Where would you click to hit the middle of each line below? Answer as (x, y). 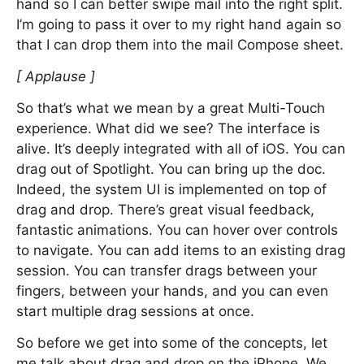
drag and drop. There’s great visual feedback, (165, 210)
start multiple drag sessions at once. (135, 311)
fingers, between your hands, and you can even (172, 291)
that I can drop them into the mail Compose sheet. (180, 45)
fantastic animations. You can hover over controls (177, 230)
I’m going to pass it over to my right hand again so (179, 24)
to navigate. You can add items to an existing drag (181, 250)
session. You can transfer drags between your (167, 271)
